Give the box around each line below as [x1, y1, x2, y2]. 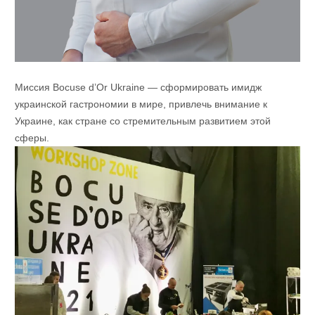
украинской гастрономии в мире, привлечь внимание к [14, 98, 267, 110]
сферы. [14, 131, 49, 143]
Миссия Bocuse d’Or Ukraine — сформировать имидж [14, 81, 262, 93]
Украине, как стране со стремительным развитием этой [14, 115, 271, 127]
